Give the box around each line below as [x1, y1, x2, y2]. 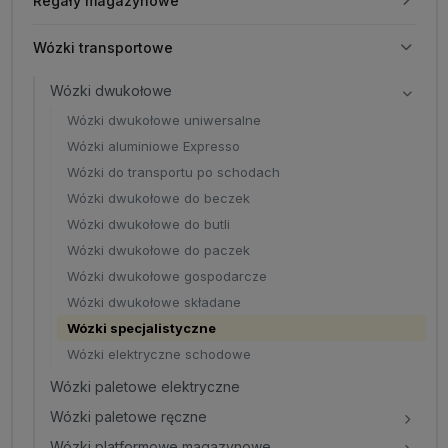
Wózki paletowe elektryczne [49, 378, 240, 395]
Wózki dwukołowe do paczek [66, 242, 250, 258]
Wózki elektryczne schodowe [66, 346, 251, 362]
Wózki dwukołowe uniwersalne [66, 112, 261, 128]
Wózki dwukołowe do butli [66, 216, 230, 232]
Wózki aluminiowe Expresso [66, 138, 240, 154]
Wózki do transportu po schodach [66, 164, 280, 180]
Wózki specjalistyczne [66, 320, 216, 336]
